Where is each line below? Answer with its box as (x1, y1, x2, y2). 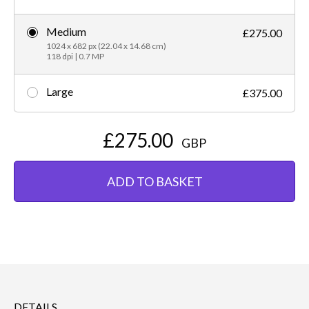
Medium (46, 25, 86, 39)
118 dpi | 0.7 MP (46, 51, 104, 62)
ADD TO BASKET (106, 174, 203, 190)
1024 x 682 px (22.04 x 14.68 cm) (46, 41, 166, 52)
